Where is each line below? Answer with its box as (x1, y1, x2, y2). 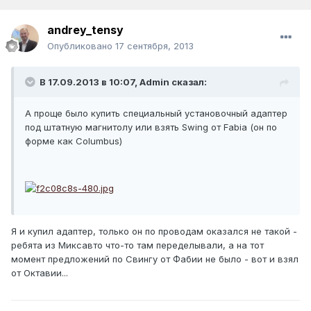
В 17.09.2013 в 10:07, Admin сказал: (40, 76, 207, 88)
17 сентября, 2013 (115, 40, 194, 52)
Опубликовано (47, 40, 115, 52)
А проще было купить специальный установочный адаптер (25, 108, 287, 119)
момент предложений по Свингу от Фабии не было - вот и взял (11, 253, 299, 264)
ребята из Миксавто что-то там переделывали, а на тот (11, 239, 264, 251)
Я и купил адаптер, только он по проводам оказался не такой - (11, 225, 297, 237)
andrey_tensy (47, 23, 124, 37)
